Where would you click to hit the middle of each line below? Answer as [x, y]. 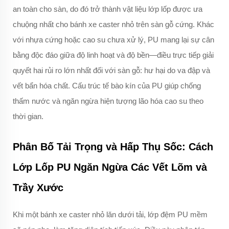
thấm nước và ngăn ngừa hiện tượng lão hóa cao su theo [108, 101]
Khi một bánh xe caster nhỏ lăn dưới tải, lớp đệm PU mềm [110, 215]
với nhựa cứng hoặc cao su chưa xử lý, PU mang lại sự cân [113, 40]
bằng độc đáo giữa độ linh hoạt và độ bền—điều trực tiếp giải [113, 55]
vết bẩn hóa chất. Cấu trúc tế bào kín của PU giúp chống [107, 86]
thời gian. [28, 117]
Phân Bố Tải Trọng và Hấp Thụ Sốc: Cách [113, 147]
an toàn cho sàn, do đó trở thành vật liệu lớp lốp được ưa [108, 9]
